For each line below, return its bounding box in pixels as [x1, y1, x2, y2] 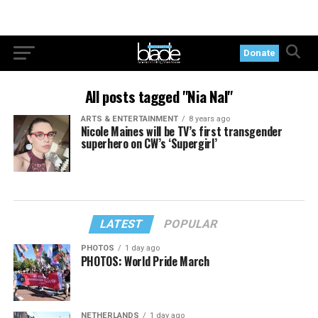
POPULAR [163, 216, 220, 231]
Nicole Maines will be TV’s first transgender [80, 123, 283, 140]
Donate [243, 48, 276, 58]
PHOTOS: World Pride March [80, 252, 209, 270]
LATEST [99, 216, 146, 231]
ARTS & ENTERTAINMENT [80, 114, 178, 124]
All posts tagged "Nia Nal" [84, 85, 234, 107]
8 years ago [188, 114, 230, 124]
